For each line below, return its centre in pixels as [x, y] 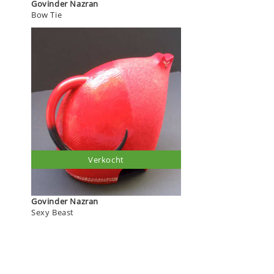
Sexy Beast [53, 212]
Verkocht [106, 159]
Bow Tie [47, 15]
